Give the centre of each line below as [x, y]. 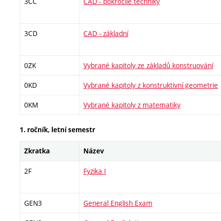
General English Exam [118, 203]
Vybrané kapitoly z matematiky [132, 105]
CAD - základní [106, 34]
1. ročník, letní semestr [57, 129]
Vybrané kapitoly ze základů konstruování [148, 66]
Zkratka [37, 151]
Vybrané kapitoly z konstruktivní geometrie [151, 85]
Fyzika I [95, 171]
